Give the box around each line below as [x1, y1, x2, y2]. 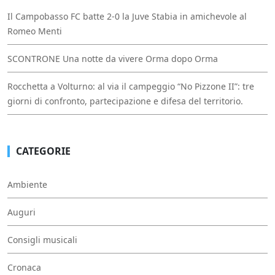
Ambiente [7, 179, 47, 191]
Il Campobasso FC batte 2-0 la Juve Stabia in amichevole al [7, 10, 247, 23]
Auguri [7, 206, 36, 219]
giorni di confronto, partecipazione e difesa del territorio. [7, 95, 243, 107]
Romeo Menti [7, 25, 62, 37]
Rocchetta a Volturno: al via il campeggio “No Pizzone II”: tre [7, 80, 254, 93]
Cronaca [7, 261, 41, 274]
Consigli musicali [7, 234, 77, 246]
